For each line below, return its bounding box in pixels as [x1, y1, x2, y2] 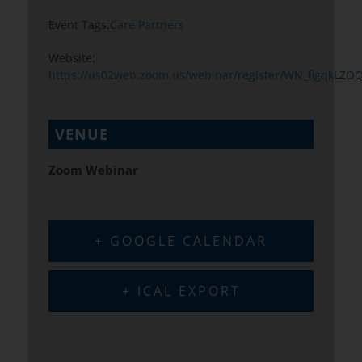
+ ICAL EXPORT [121, 282, 241, 301]
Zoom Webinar [48, 162, 138, 179]
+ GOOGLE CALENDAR [95, 232, 267, 250]
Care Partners [110, 17, 184, 33]
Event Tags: [48, 17, 110, 33]
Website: [48, 50, 95, 66]
